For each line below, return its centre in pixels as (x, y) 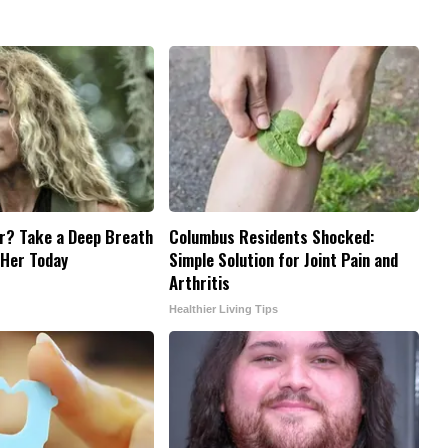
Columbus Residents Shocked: (271, 236)
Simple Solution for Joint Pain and (283, 259)
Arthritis (199, 282)
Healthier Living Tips (223, 308)
